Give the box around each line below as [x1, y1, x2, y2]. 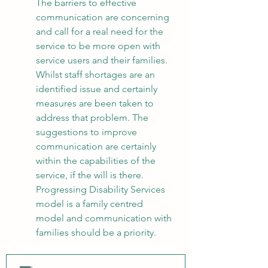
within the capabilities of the [36, 155, 158, 166]
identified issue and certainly [36, 83, 160, 95]
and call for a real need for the [36, 26, 166, 37]
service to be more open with [36, 40, 163, 51]
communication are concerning [36, 11, 172, 23]
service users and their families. [36, 54, 170, 66]
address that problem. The [36, 112, 151, 123]
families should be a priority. [36, 227, 156, 238]
